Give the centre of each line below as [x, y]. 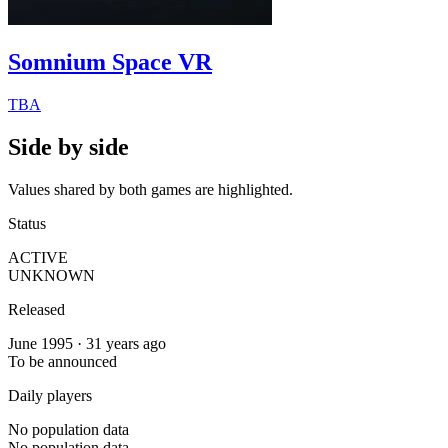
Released [36, 309]
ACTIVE [38, 257]
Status [27, 223]
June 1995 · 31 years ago [87, 343]
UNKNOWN [51, 275]
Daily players [50, 395]
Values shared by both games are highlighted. [150, 189]
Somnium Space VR [110, 61]
